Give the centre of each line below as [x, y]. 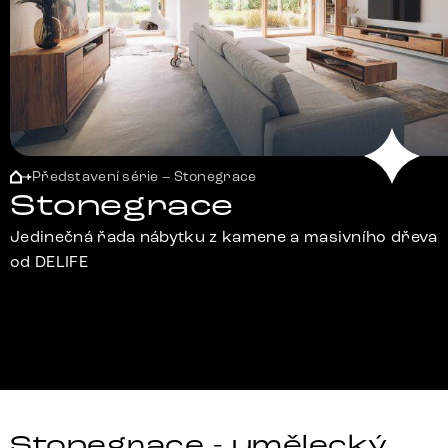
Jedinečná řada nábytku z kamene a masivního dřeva [224, 237]
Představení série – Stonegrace [144, 177]
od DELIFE [49, 262]
